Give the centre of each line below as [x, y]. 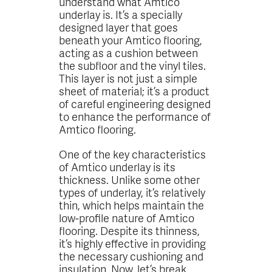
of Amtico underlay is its [117, 166]
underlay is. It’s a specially [121, 14]
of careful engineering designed [135, 103]
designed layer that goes [119, 27]
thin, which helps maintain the [132, 205]
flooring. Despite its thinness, [130, 230]
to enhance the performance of [135, 116]
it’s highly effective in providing [133, 243]
